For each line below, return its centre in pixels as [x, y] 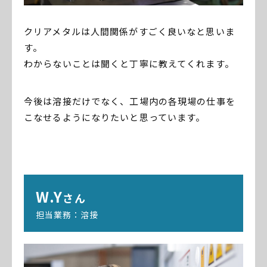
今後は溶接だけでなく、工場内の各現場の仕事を [130, 101]
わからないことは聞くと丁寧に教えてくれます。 [129, 64]
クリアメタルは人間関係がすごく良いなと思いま [129, 32]
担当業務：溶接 [67, 215]
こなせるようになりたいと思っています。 [115, 117]
